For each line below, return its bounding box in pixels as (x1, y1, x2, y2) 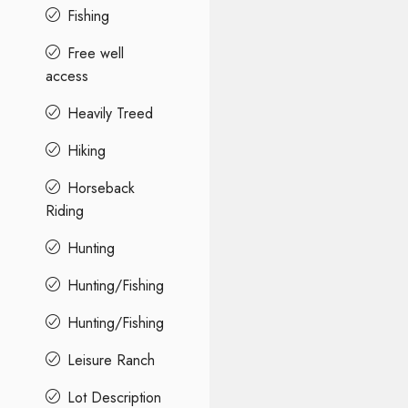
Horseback (67, 177, 135, 199)
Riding (46, 199, 84, 221)
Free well (67, 42, 124, 64)
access (46, 65, 88, 87)
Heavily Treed (67, 102, 153, 124)
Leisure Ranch (67, 349, 155, 371)
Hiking (67, 139, 106, 161)
